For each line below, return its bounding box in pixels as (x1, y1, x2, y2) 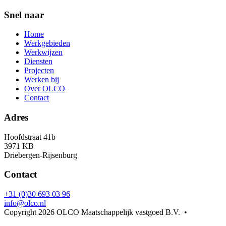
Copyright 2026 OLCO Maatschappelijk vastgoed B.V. (4, 208, 180, 217)
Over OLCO (24, 84, 65, 93)
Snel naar (4, 9, 44, 20)
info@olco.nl (4, 199, 46, 208)
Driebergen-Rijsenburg (4, 150, 77, 159)
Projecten (24, 66, 54, 75)
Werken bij (24, 75, 59, 84)
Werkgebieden (24, 39, 70, 48)
